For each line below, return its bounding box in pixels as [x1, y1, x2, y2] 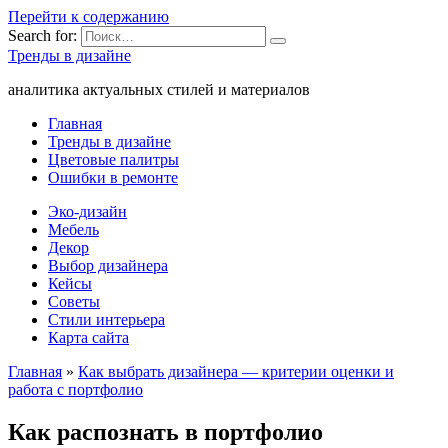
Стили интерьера [48, 311, 165, 328]
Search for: [8, 27, 77, 44]
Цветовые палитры [48, 151, 179, 168]
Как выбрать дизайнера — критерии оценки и [78, 363, 394, 380]
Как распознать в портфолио [8, 418, 323, 445]
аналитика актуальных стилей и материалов [8, 81, 310, 98]
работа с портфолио [8, 381, 143, 398]
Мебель [48, 221, 99, 238]
